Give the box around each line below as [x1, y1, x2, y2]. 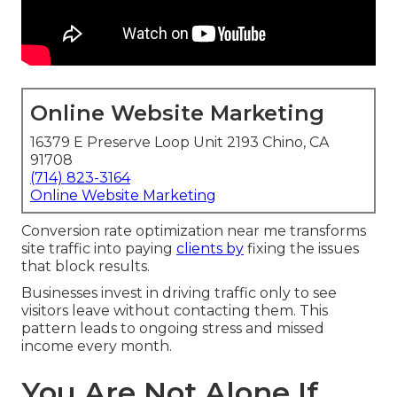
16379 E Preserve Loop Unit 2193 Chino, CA [30, 134, 329, 152]
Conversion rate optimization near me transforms [21, 222, 366, 240]
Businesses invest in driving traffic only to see [21, 284, 337, 302]
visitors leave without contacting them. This [21, 302, 328, 320]
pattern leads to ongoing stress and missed [21, 320, 324, 338]
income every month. [21, 338, 172, 355]
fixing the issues [244, 240, 359, 258]
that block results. [21, 258, 150, 276]
